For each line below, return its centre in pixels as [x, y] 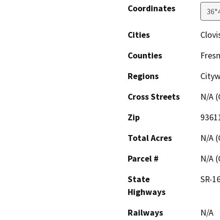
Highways [147, 192]
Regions [143, 76]
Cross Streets [154, 97]
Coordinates [151, 9]
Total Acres [150, 138]
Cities [139, 35]
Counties [145, 56]
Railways [145, 213]
